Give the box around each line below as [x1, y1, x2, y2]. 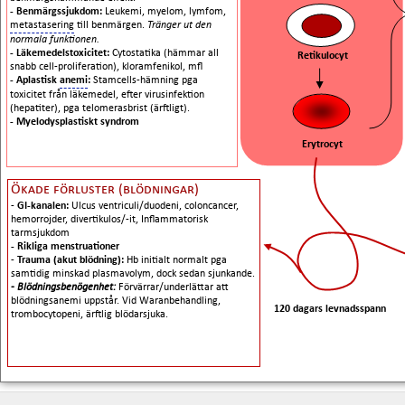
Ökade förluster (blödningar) [11, 183, 199, 197]
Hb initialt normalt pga [127, 255, 227, 266]
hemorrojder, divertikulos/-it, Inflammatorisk [11, 214, 208, 225]
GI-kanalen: [17, 201, 71, 212]
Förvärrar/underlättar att [118, 282, 229, 293]
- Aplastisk [10, 75, 60, 86]
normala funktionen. [10, 34, 99, 45]
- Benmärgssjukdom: [10, 6, 105, 17]
